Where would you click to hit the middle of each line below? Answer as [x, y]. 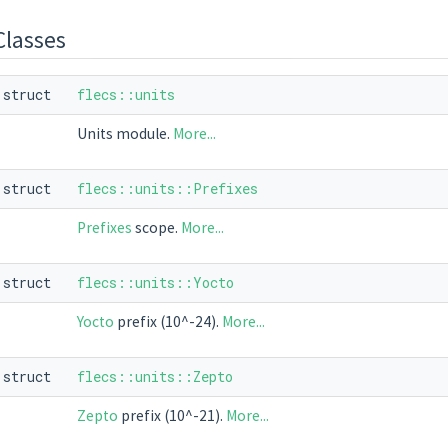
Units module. [124, 134]
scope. [156, 228]
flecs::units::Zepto [154, 377]
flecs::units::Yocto [155, 283]
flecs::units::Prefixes [167, 189]
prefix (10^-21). [171, 416]
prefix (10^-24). [167, 322]
